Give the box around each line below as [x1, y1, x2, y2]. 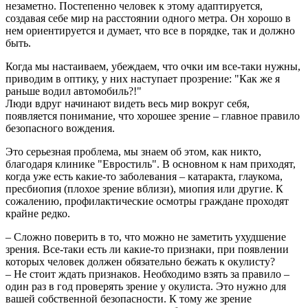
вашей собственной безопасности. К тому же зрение [5, 293, 252, 305]
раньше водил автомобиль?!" [5, 85, 142, 97]
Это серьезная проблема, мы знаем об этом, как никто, [5, 146, 261, 157]
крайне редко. [5, 208, 70, 219]
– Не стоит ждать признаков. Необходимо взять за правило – [5, 268, 289, 280]
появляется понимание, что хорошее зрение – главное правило [5, 110, 300, 122]
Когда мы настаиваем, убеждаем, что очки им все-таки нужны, [5, 60, 300, 72]
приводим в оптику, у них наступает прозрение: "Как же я [5, 73, 280, 85]
